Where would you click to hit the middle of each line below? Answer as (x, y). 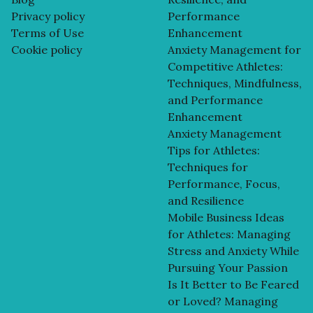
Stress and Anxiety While (233, 250)
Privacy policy (48, 16)
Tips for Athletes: (214, 150)
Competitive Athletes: (225, 66)
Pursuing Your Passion (228, 267)
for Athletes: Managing (229, 234)
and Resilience (206, 200)
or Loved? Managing (223, 301)
